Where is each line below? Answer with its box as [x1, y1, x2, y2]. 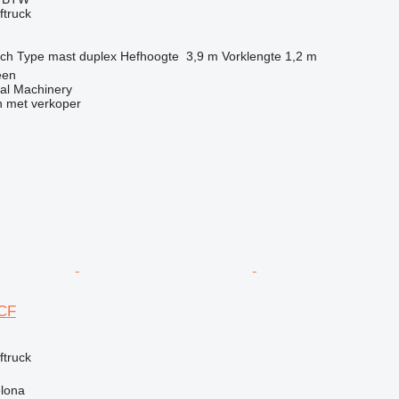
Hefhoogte [119, 48, 179, 63]
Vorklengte [221, 48, 281, 63]
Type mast [16, 48, 76, 63]
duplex [78, 48, 117, 63]
